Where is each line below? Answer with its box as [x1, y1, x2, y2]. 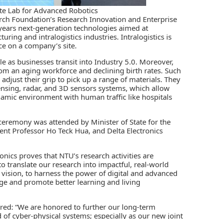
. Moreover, [135, 56, 174, 66]
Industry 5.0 [94, 56, 135, 66]
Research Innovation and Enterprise [57, 14, 177, 24]
